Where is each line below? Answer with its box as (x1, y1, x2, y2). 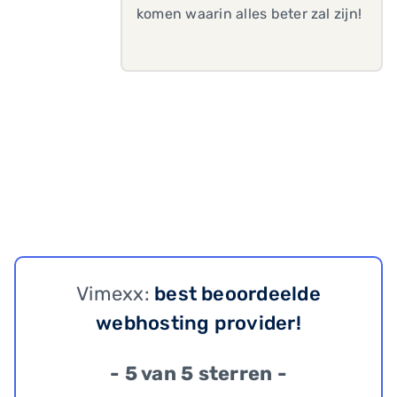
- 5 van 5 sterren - (110, 362, 287, 385)
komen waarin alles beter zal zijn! (136, 5, 362, 22)
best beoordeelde (154, 282, 321, 306)
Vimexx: (76, 282, 155, 306)
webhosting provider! (96, 311, 301, 335)
